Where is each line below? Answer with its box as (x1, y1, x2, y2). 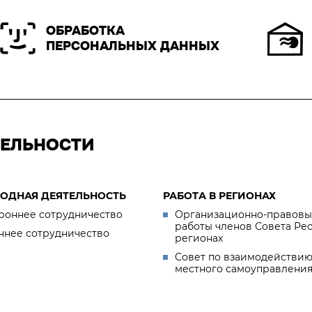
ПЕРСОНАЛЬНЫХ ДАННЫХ (46, 38, 219, 54)
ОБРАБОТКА (46, 22, 125, 38)
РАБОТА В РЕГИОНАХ (163, 189, 276, 202)
